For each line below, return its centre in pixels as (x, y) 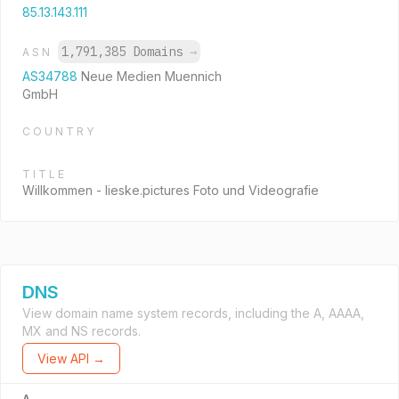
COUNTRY (59, 131)
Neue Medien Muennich (151, 76)
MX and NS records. (81, 331)
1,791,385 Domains (126, 52)
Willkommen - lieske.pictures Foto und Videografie (171, 190)
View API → (71, 358)
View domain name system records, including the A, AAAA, (193, 313)
